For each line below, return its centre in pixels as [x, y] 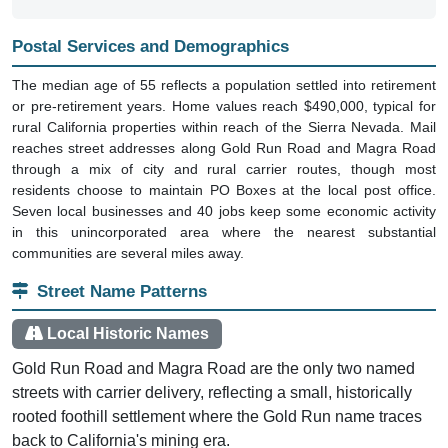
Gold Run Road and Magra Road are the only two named [213, 368]
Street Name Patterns [122, 291]
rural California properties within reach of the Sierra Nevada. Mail [224, 126]
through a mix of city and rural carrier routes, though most [224, 168]
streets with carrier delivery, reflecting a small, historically [212, 392]
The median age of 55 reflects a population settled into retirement [224, 84]
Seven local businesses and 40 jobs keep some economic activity [224, 210]
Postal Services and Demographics [150, 47]
